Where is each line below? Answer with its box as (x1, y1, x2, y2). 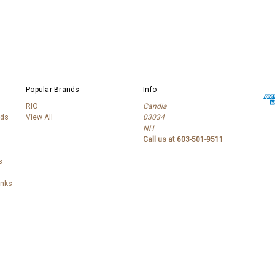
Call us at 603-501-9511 (143, 135, 223, 144)
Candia (143, 102, 167, 110)
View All (26, 113, 53, 122)
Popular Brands (26, 85, 80, 94)
